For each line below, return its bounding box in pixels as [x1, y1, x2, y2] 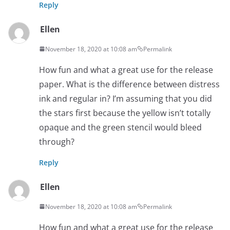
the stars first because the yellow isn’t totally [39, 107, 210, 119]
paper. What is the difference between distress [39, 78, 220, 90]
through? [39, 136, 74, 147]
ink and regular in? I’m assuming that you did [39, 92, 212, 104]
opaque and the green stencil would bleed [39, 121, 202, 133]
